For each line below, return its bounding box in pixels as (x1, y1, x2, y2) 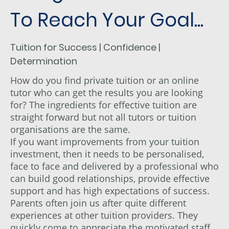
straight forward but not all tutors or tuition (10, 110, 196, 123)
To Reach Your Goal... (10, 6, 203, 33)
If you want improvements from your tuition (10, 135, 199, 148)
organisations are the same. (10, 123, 133, 135)
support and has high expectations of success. (10, 184, 212, 197)
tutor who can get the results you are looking (10, 86, 203, 99)
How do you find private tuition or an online (10, 74, 199, 86)
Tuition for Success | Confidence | (10, 40, 161, 54)
